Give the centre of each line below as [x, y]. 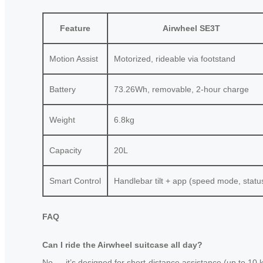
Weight [62, 119]
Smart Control [75, 181]
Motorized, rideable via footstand [175, 58]
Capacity [65, 150]
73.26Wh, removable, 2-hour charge [181, 89]
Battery [63, 89]
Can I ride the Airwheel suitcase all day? [122, 245]
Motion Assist [74, 58]
